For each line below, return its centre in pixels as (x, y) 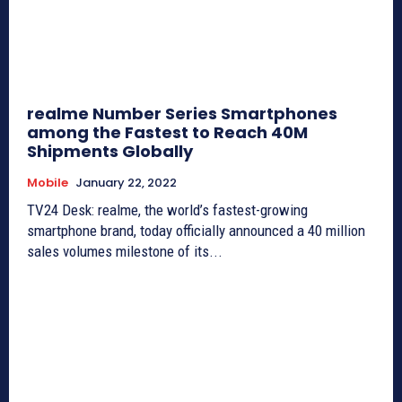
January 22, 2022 (126, 183)
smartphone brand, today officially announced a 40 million (196, 231)
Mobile (48, 183)
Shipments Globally (110, 152)
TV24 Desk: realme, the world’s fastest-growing (167, 210)
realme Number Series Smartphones (182, 114)
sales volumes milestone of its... (125, 252)
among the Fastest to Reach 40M (167, 133)
